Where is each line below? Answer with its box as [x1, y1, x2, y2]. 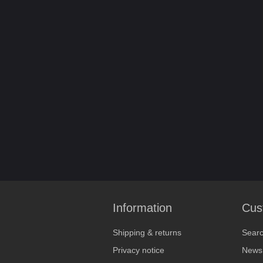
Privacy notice [113, 245, 164, 255]
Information [113, 201, 172, 214]
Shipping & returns [113, 228, 181, 237]
